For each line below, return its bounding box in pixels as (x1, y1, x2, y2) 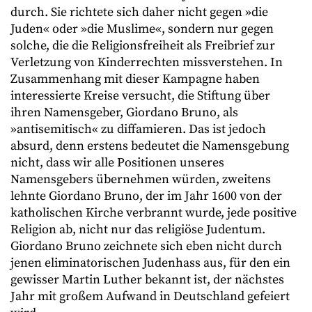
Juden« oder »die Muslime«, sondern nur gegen (10, 21, 274, 37)
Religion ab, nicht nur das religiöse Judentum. (10, 221, 265, 237)
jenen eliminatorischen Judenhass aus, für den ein (10, 255, 290, 271)
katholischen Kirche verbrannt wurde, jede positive (10, 205, 297, 221)
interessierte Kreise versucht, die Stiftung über (10, 88, 270, 104)
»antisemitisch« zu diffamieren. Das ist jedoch (10, 121, 266, 137)
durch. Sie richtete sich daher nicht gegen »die (10, 4, 268, 20)
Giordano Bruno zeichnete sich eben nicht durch (10, 238, 282, 254)
